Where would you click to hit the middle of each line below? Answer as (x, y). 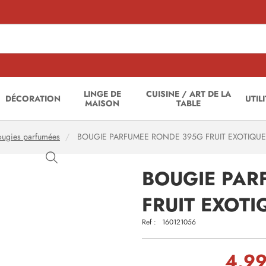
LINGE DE (102, 94)
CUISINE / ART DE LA (189, 94)
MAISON (102, 103)
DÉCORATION (33, 99)
